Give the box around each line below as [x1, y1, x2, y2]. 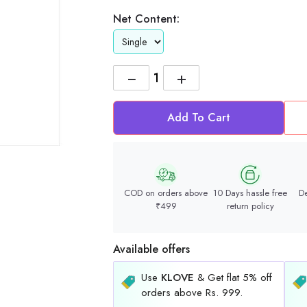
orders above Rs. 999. [141, 285, 243, 301]
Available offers [113, 241, 190, 258]
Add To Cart [167, 110, 230, 126]
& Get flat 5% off [194, 270, 272, 286]
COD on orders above [124, 186, 208, 199]
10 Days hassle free [213, 186, 287, 199]
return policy [226, 199, 274, 212]
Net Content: [113, 11, 180, 27]
